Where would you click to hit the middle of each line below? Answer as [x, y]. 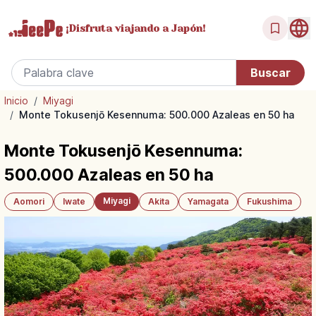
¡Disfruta [89, 28]
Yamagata [208, 201]
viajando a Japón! [159, 28]
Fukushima [269, 201]
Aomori [29, 201]
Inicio [16, 101]
